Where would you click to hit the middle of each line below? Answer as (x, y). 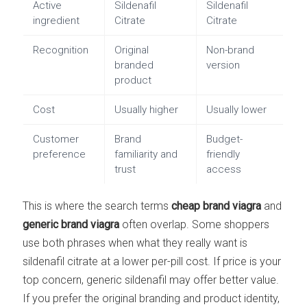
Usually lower (237, 109)
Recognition (61, 50)
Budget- (225, 139)
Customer (56, 139)
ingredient (57, 20)
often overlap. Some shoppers (195, 225)
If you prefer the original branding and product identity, (151, 299)
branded (134, 65)
